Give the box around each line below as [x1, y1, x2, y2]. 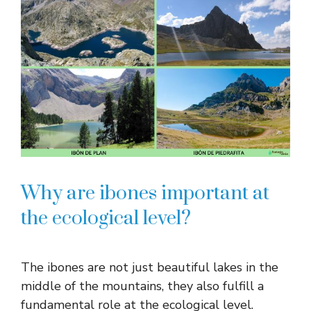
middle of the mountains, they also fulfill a [21, 278, 264, 295]
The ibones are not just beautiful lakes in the [21, 259, 278, 276]
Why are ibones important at [21, 181, 269, 206]
